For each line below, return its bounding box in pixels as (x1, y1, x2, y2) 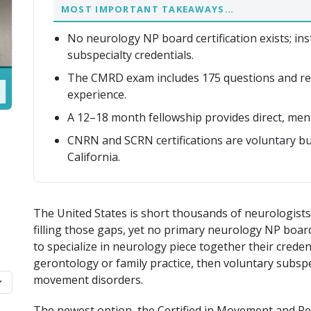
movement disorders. (33, 271, 143, 287)
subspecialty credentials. (67, 47, 194, 63)
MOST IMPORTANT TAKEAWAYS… (60, 3, 234, 16)
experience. (67, 86, 126, 102)
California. (67, 149, 120, 165)
